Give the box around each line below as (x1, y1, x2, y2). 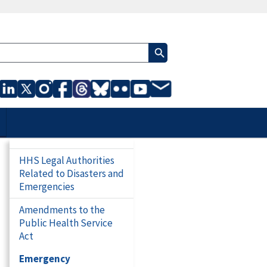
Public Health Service (19, 216, 113, 229)
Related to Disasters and (19, 167, 124, 180)
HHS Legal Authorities (19, 154, 114, 167)
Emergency (19, 252, 70, 265)
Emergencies (19, 180, 74, 193)
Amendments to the (19, 203, 105, 216)
